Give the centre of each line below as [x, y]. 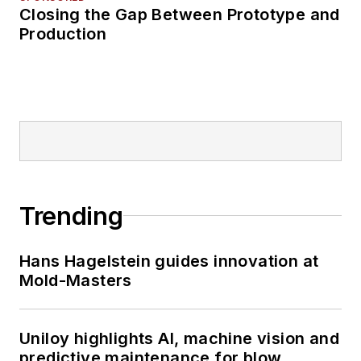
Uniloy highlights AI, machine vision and [179, 338]
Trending [71, 216]
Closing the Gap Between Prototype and [180, 14]
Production [63, 33]
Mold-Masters [76, 280]
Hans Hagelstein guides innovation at [169, 261]
